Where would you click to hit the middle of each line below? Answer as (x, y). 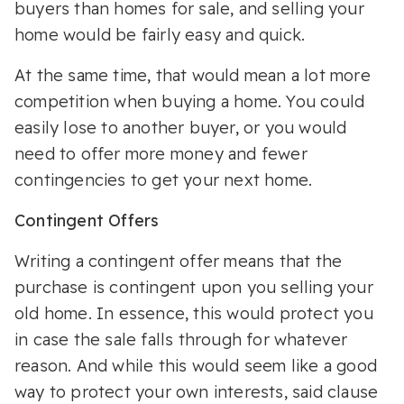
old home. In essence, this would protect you (194, 313)
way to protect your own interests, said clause (197, 391)
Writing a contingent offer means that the (179, 261)
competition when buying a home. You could (190, 101)
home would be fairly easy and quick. (162, 34)
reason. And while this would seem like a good (196, 365)
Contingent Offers (87, 220)
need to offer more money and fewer (161, 153)
